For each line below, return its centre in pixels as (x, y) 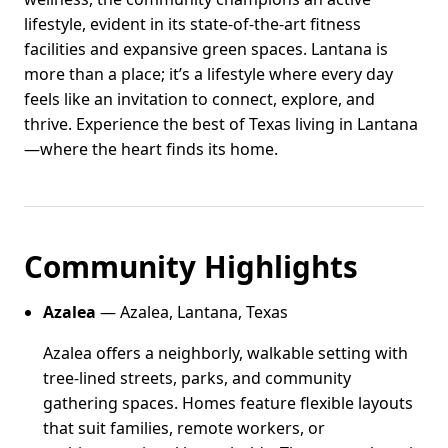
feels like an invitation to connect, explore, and (199, 99)
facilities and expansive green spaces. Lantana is (206, 49)
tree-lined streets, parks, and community (197, 377)
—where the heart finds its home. (151, 149)
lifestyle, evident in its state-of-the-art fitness (192, 24)
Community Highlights (191, 267)
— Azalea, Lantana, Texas (192, 311)
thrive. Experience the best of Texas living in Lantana (221, 124)
